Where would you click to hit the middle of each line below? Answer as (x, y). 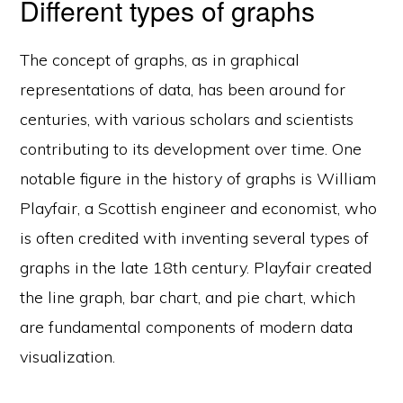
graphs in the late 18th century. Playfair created (196, 268)
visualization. (68, 357)
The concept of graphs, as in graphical (160, 60)
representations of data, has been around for (183, 90)
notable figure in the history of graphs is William (198, 179)
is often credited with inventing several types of (195, 238)
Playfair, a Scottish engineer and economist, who (199, 209)
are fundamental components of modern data (187, 327)
